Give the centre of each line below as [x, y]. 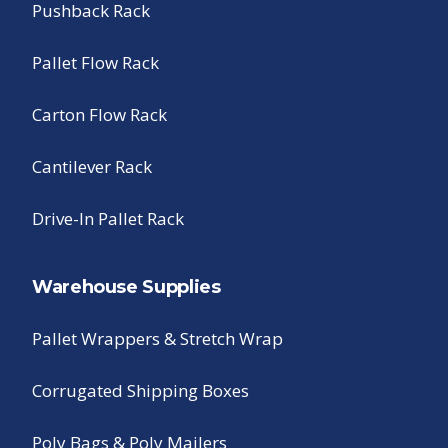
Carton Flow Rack [99, 115]
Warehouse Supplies [126, 287]
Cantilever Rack [92, 167]
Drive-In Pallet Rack [108, 219]
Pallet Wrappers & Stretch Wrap [157, 339]
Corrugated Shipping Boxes [140, 391]
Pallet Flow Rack [95, 63]
